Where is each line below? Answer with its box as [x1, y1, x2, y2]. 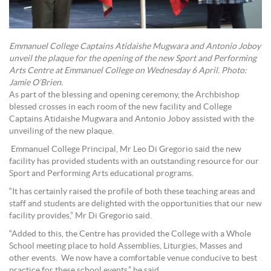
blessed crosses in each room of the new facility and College [9, 102, 232, 111]
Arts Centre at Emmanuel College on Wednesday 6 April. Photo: [9, 66, 247, 75]
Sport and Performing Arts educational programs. [9, 169, 194, 178]
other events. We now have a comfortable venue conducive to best [9, 253, 257, 263]
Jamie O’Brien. [9, 78, 63, 87]
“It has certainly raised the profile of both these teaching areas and [9, 187, 255, 196]
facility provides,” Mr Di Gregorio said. [9, 211, 152, 220]
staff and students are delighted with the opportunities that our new [9, 199, 262, 208]
